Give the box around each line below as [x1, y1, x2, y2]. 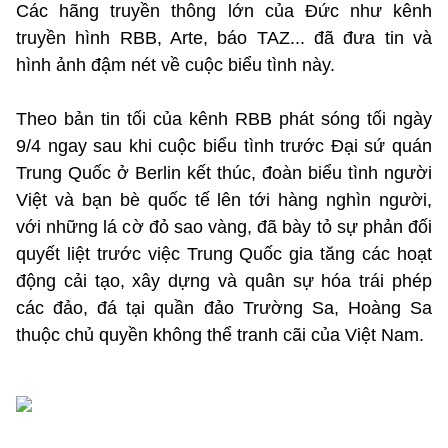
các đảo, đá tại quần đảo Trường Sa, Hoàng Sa [16, 298, 432, 319]
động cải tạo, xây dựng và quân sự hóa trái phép [16, 271, 432, 292]
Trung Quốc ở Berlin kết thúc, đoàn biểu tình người [16, 163, 432, 184]
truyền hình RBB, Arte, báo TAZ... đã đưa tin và [16, 28, 432, 49]
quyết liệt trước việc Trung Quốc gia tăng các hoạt [16, 244, 432, 265]
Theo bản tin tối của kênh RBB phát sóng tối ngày [16, 109, 432, 130]
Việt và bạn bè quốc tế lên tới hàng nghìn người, [16, 190, 432, 211]
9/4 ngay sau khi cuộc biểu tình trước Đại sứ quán [16, 136, 432, 157]
